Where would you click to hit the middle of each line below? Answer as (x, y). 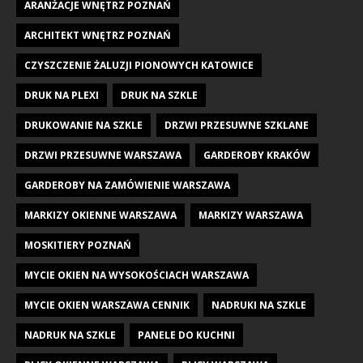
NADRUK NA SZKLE (70, 335)
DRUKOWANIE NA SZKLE (83, 126)
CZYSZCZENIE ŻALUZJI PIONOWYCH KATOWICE (139, 66)
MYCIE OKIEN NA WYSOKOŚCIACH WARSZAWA (137, 275)
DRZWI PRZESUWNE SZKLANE (237, 126)
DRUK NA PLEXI (62, 96)
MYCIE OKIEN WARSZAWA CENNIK (107, 305)
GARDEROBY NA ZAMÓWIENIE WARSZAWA (127, 186)
